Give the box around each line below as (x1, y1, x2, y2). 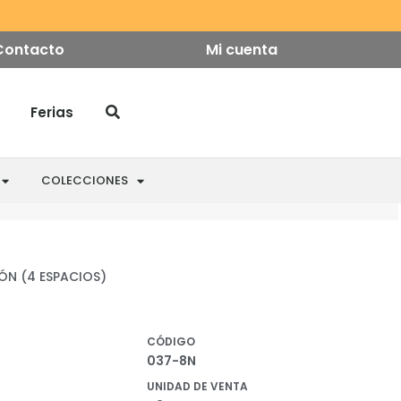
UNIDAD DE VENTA (147, 379, 248, 395)
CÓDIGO (147, 334, 195, 350)
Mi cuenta (206, 38, 277, 60)
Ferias (30, 103, 73, 122)
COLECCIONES (40, 172, 128, 189)
